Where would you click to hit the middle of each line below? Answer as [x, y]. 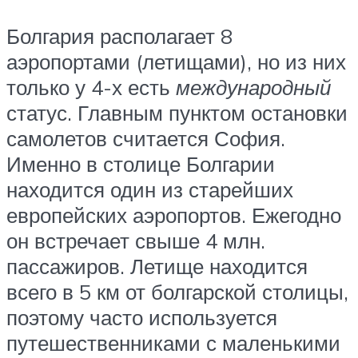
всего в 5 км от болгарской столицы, [177, 291]
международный [253, 87]
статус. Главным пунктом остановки [177, 112]
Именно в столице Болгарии [141, 163]
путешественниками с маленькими [173, 342]
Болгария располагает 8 [119, 36]
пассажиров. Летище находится [157, 266]
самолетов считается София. [146, 138]
